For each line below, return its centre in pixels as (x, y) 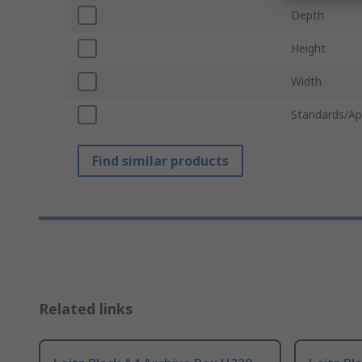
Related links (86, 309)
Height (308, 48)
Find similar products (160, 161)
